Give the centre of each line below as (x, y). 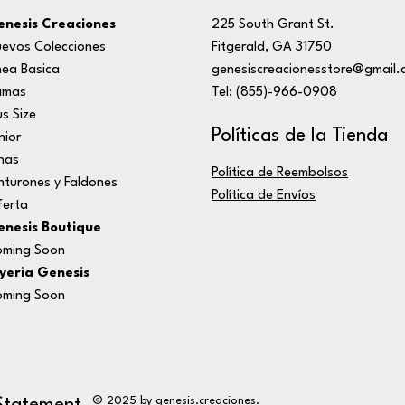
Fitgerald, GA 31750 (271, 47)
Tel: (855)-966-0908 (274, 93)
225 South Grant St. (273, 25)
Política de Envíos (263, 196)
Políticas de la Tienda (299, 136)
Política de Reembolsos (279, 173)
